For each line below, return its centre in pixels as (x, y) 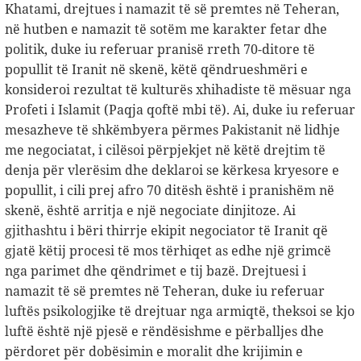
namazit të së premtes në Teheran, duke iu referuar (165, 291)
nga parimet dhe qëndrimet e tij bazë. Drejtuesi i (156, 271)
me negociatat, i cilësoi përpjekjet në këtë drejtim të (165, 150)
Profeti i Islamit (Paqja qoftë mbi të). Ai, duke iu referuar (180, 110)
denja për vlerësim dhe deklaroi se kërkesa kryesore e (172, 170)
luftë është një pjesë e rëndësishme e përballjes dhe (164, 332)
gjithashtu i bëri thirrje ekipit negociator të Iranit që (166, 231)
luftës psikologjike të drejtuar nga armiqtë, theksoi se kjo (180, 311)
